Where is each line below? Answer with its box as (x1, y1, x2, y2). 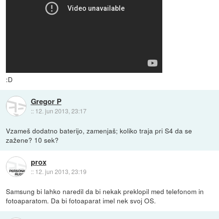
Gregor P (30, 96, 62, 107)
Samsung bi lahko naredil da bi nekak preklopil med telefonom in (6, 186, 204, 196)
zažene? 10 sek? (6, 134, 59, 145)
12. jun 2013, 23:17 (35, 107, 87, 115)
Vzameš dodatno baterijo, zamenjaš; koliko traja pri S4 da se (6, 125, 193, 135)
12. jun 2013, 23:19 (35, 167, 87, 176)
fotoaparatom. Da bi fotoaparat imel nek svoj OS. (6, 195, 156, 205)
